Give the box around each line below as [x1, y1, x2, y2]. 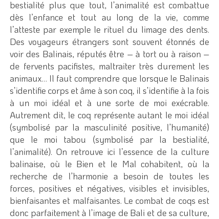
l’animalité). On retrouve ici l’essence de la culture [10, 145, 209, 157]
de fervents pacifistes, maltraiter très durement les [10, 60, 209, 72]
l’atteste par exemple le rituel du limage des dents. [10, 23, 209, 35]
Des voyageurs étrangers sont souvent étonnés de [10, 35, 209, 47]
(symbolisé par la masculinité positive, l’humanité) [10, 121, 209, 133]
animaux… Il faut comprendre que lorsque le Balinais [10, 72, 209, 84]
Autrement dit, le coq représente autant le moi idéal [10, 109, 209, 121]
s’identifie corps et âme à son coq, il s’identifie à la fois [10, 84, 209, 96]
